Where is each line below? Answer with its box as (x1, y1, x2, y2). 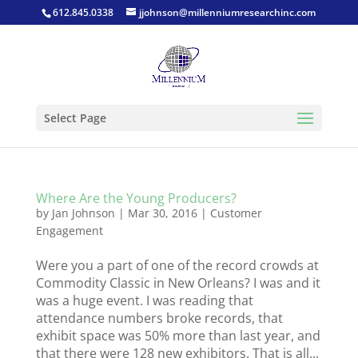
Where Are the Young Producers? (35, 189, 237, 207)
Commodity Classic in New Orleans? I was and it (35, 274, 320, 292)
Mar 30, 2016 (127, 205, 197, 221)
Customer (209, 205, 262, 221)
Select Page (43, 110, 106, 125)
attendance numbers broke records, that (35, 309, 283, 327)
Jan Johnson (51, 205, 115, 221)
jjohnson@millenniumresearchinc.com (139, 6, 316, 19)
